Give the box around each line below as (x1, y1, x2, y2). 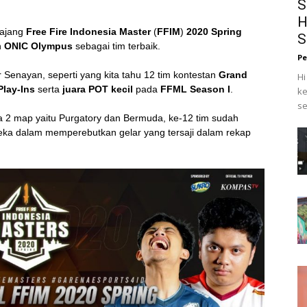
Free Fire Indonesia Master (26, 26, 151, 38)
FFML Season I (158, 84, 230, 95)
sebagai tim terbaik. (73, 40, 160, 52)
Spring (211, 26, 242, 38)
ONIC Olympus (4, 40, 73, 52)
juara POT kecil (60, 84, 133, 95)
